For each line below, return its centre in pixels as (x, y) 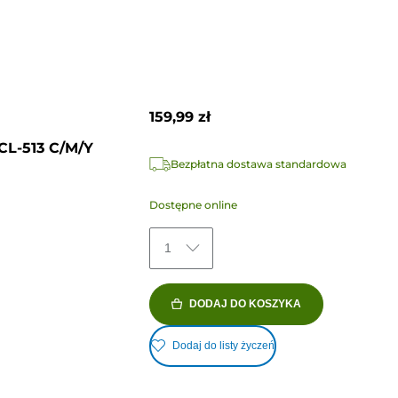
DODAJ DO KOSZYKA (245, 303)
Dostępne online (193, 204)
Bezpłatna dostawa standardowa (258, 163)
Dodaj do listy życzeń (223, 346)
